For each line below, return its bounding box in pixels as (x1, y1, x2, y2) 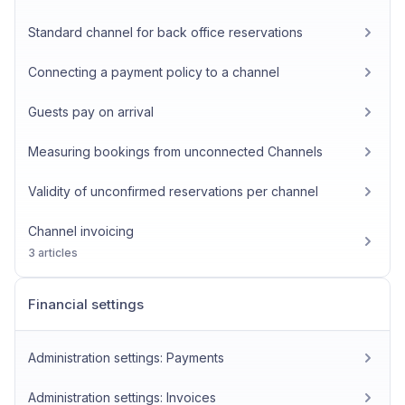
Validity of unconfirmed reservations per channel (28, 184, 318, 199)
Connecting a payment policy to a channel (28, 64, 279, 80)
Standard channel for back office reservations (28, 24, 303, 40)
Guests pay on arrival (28, 104, 154, 119)
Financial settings (28, 296, 144, 313)
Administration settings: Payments (28, 350, 224, 365)
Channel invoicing (28, 223, 134, 239)
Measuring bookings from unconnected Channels (28, 144, 323, 159)
